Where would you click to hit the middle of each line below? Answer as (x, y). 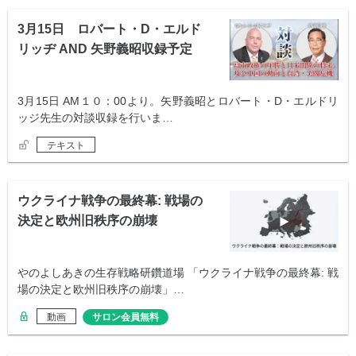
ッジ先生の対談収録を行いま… (95, 118)
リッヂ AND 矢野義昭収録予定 (105, 49)
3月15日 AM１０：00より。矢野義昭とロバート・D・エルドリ (178, 101)
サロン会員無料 (126, 317)
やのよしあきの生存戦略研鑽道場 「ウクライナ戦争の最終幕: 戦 (178, 273)
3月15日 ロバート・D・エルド (109, 29)
